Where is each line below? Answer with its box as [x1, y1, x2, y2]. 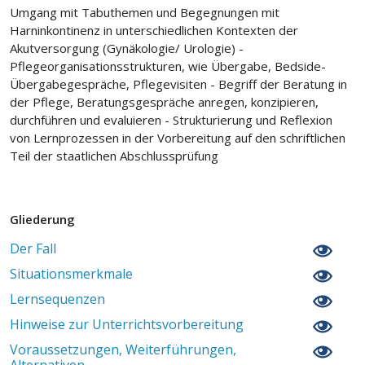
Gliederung [10, 210, 75, 227]
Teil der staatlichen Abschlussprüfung [10, 147, 218, 164]
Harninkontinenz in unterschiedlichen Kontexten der [10, 21, 298, 38]
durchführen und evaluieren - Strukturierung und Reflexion [10, 111, 332, 128]
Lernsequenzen [10, 289, 105, 308]
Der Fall [10, 239, 56, 257]
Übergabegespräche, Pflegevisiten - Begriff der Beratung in [10, 75, 347, 92]
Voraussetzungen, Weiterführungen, [10, 340, 236, 358]
